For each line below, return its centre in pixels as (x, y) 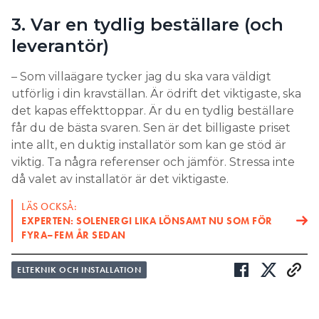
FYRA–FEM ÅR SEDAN (74, 235)
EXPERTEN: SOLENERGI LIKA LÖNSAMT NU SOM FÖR (147, 220)
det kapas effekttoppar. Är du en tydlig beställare (153, 110)
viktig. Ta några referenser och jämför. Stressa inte (153, 162)
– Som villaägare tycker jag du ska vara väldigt (141, 76)
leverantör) (60, 46)
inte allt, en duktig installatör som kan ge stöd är (149, 145)
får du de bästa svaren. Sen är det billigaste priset (151, 127)
